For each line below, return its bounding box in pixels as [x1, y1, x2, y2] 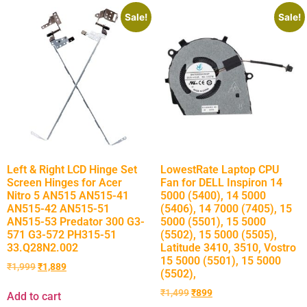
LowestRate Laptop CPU [160, 162, 280, 176]
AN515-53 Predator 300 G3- [7, 214, 145, 228]
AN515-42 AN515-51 [7, 201, 110, 215]
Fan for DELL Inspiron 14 [160, 175, 282, 189]
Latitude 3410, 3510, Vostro [160, 241, 296, 254]
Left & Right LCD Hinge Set [7, 162, 137, 176]
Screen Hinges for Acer [7, 175, 122, 189]
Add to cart [7, 290, 61, 304]
